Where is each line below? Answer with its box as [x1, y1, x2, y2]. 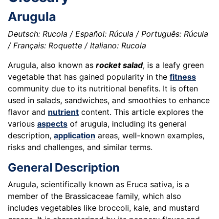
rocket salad [96, 60, 143, 70]
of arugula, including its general [67, 119, 186, 129]
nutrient [48, 107, 79, 117]
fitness [170, 72, 196, 82]
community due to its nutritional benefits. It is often [8, 84, 198, 94]
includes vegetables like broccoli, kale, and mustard [8, 203, 199, 213]
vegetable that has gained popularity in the [8, 72, 170, 82]
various [8, 119, 37, 129]
